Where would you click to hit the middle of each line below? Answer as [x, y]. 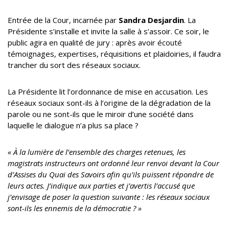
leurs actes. [26, 185]
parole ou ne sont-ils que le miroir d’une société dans [101, 114]
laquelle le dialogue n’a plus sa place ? [74, 125]
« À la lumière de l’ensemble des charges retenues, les [97, 152]
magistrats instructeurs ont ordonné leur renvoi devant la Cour [113, 163]
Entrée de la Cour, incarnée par [63, 20]
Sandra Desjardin [151, 20]
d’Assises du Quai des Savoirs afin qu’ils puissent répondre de [111, 174]
